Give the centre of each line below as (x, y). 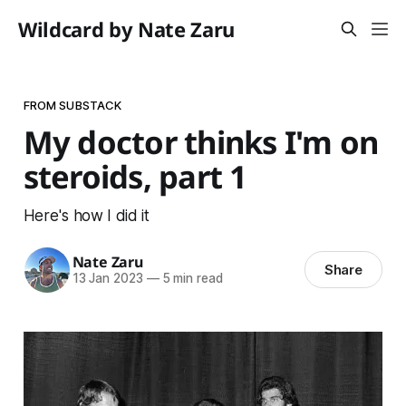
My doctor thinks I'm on (201, 141)
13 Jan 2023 (107, 279)
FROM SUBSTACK (72, 105)
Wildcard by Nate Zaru (127, 29)
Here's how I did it (86, 215)
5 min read (191, 279)
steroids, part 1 (135, 176)
